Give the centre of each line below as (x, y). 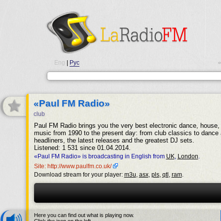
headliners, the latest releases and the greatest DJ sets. (114, 140)
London (188, 156)
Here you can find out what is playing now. (84, 215)
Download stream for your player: (79, 175)
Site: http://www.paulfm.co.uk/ (73, 166)
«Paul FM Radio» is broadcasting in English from (100, 156)
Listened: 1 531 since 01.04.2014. (82, 148)
